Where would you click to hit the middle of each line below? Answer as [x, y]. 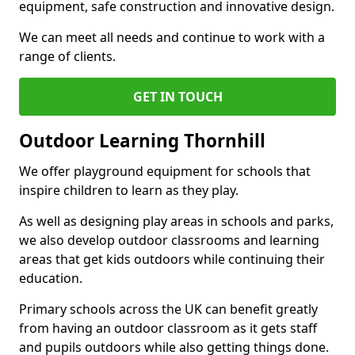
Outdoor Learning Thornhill [142, 141]
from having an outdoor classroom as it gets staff [168, 328]
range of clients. [67, 56]
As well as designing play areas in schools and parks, [176, 221]
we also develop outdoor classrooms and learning [169, 240]
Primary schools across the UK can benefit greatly [168, 309]
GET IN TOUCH [177, 97]
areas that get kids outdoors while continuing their [172, 259]
